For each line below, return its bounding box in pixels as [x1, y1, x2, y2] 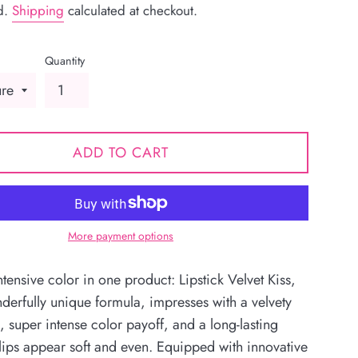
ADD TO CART [73, 142, 169, 164]
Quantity [45, 53, 85, 70]
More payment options [68, 228, 173, 245]
